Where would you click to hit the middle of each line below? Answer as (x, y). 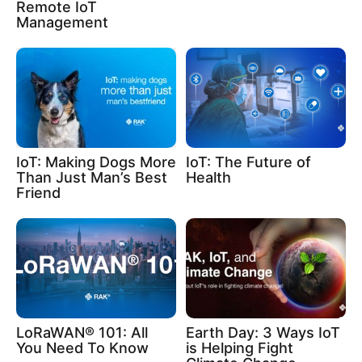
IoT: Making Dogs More (96, 162)
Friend (38, 192)
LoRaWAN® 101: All (82, 332)
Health (208, 177)
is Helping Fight (240, 347)
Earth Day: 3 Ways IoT (263, 332)
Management (62, 22)
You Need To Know (82, 347)
